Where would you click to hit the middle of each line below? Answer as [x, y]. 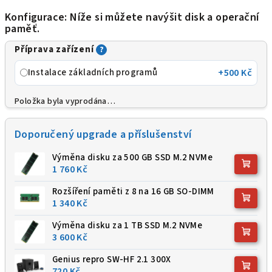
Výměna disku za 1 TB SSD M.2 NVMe [127, 225]
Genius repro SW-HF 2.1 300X [112, 259]
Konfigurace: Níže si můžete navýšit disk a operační [132, 17]
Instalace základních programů [93, 72]
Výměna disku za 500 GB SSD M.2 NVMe [132, 157]
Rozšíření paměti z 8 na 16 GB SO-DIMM [133, 191]
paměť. [22, 29]
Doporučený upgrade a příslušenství [103, 134]
